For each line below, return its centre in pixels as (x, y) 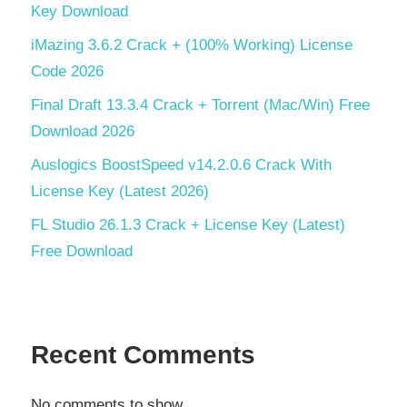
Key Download (79, 11)
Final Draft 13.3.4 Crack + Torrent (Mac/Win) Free (200, 104)
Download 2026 (83, 131)
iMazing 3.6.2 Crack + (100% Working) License (192, 45)
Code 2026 (67, 71)
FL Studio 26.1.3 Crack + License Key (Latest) (188, 224)
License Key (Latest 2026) (120, 191)
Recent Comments (143, 355)
